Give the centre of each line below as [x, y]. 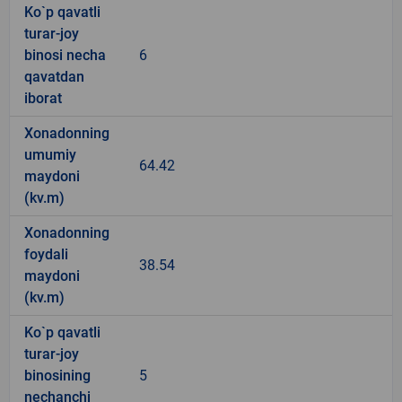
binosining [57, 375]
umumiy [50, 154]
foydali [46, 254]
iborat [43, 98]
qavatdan [54, 76]
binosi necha [65, 55]
